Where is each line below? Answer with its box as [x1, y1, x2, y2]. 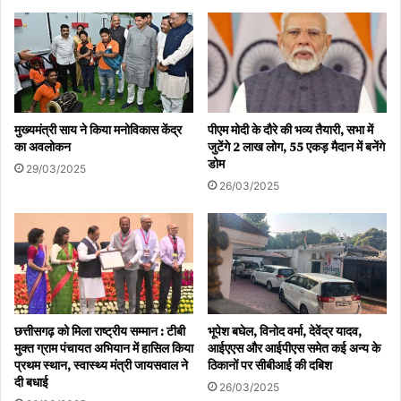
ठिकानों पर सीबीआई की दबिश [208, 356, 332, 375]
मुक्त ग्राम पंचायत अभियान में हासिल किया [14, 339, 193, 358]
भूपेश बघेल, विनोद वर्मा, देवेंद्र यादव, [208, 322, 362, 341]
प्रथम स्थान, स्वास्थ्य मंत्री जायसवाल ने [14, 356, 188, 375]
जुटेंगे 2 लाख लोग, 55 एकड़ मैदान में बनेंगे [208, 138, 385, 157]
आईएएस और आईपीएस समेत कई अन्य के [208, 339, 380, 358]
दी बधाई [14, 373, 48, 392]
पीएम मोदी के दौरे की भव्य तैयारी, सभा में [208, 121, 373, 140]
